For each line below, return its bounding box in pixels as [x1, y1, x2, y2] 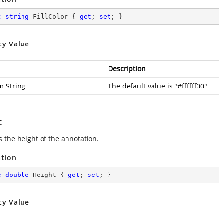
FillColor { [29, 13, 80, 20]
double [5, 171, 29, 178]
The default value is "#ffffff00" [108, 81, 207, 90]
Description [108, 64, 146, 73]
